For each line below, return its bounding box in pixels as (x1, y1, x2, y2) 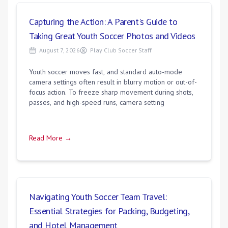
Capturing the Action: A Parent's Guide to (29, 16, 178, 27)
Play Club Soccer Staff (90, 46, 152, 54)
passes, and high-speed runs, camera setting (29, 98, 164, 107)
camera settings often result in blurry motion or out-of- (29, 77, 197, 87)
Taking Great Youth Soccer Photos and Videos (29, 30, 195, 42)
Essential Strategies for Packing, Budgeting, (29, 205, 189, 217)
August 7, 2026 (39, 46, 80, 54)
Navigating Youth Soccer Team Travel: (29, 191, 167, 203)
